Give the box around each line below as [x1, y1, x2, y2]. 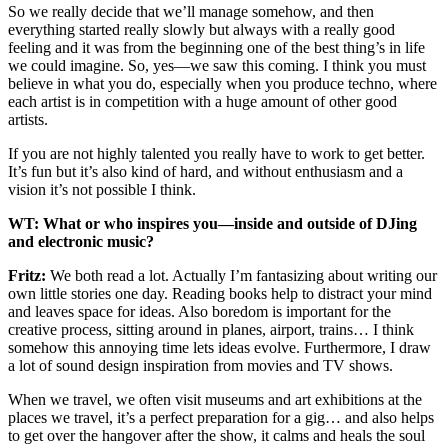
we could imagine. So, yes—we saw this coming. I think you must [8, 57, 426, 75]
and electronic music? [8, 233, 154, 251]
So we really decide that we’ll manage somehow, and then [8, 3, 374, 21]
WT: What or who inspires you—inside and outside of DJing [8, 215, 417, 233]
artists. [8, 111, 48, 129]
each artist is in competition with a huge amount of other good [8, 93, 397, 111]
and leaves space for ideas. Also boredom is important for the [8, 303, 391, 321]
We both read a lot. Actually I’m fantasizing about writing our [46, 267, 437, 285]
